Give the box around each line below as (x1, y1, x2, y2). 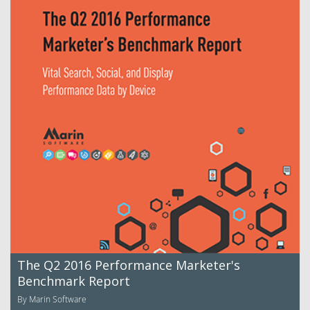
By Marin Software (17, 293, 86, 304)
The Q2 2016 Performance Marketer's (17, 257, 240, 273)
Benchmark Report (17, 273, 130, 289)
